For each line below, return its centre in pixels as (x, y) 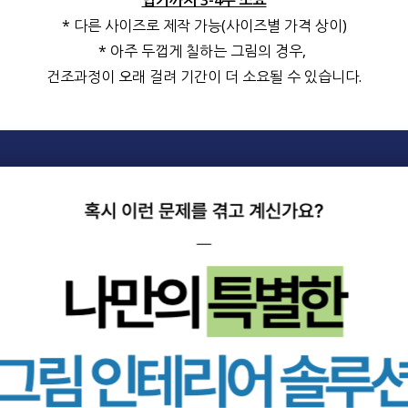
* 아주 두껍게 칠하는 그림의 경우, (204, 51)
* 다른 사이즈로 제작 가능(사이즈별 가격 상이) (204, 25)
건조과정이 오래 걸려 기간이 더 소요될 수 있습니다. (204, 76)
